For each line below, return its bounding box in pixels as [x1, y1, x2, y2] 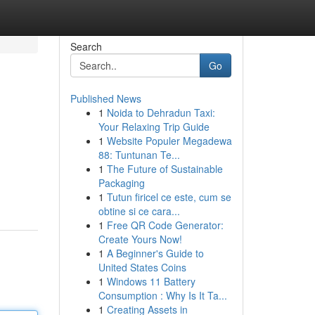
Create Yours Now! [98, 232, 182, 246]
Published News [70, 91, 141, 105]
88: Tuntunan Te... [98, 148, 180, 162]
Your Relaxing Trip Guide [98, 120, 210, 134]
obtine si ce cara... [98, 204, 180, 218]
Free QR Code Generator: [106, 218, 224, 232]
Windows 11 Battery [106, 274, 195, 288]
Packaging [98, 176, 145, 190]
